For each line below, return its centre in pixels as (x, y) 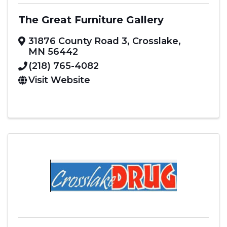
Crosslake (155, 41)
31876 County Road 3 (78, 41)
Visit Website (59, 80)
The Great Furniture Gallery (91, 20)
